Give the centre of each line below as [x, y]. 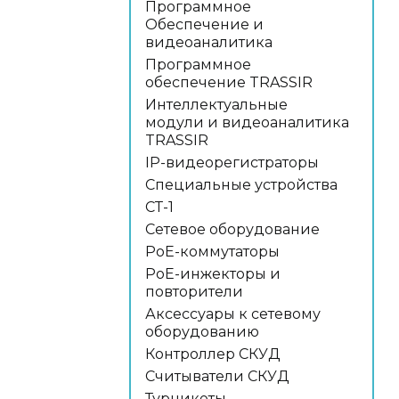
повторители [194, 292]
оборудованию [202, 332]
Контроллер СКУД [213, 354]
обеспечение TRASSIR [229, 82]
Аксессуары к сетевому [233, 314]
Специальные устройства [241, 185]
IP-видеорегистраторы [232, 163]
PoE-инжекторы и [213, 274]
